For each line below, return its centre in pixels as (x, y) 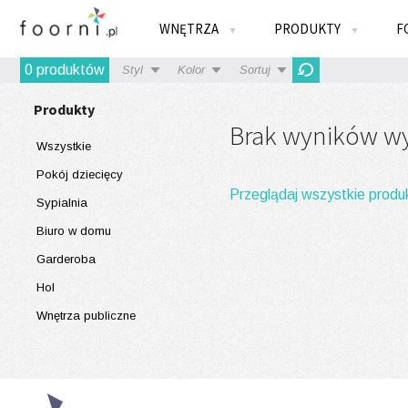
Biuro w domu (74, 231)
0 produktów (65, 70)
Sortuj (255, 70)
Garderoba (66, 259)
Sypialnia (62, 203)
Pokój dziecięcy (80, 174)
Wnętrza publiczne (86, 316)
